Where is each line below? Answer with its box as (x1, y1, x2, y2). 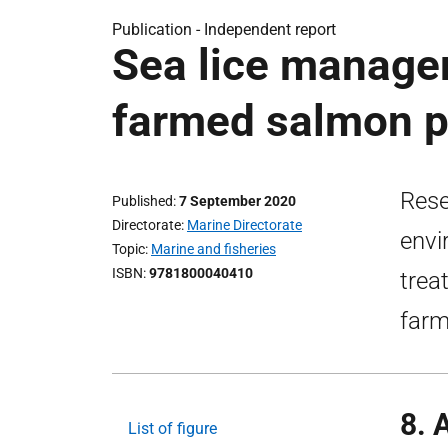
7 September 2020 (179, 193, 296, 209)
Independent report (204, 20, 336, 39)
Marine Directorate (187, 217, 302, 233)
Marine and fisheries (151, 241, 276, 257)
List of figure (128, 419, 217, 438)
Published (112, 193, 173, 209)
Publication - (112, 20, 204, 39)
